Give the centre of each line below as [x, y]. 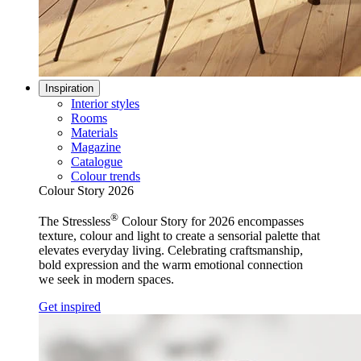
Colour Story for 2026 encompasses [211, 221]
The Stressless [75, 221]
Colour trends [106, 176]
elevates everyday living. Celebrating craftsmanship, [171, 250]
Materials [94, 132]
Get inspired [70, 306]
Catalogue [97, 161]
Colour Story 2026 [86, 190]
